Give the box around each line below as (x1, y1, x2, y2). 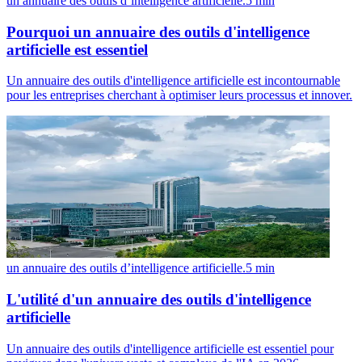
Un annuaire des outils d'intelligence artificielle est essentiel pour (6, 341, 334, 356)
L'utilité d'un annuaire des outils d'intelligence (6, 291, 311, 309)
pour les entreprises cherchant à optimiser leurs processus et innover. (6, 88, 352, 103)
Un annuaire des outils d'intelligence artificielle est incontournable (6, 74, 340, 88)
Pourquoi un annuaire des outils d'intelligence (6, 23, 309, 40)
